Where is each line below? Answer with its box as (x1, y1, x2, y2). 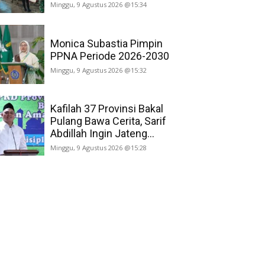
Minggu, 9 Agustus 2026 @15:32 (50, 65, 147, 75)
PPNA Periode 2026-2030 (50, 49, 169, 62)
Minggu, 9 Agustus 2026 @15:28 (50, 143, 147, 152)
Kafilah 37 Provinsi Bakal (50, 102, 163, 115)
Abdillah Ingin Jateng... (50, 127, 154, 140)
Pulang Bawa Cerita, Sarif (50, 114, 166, 127)
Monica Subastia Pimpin (50, 37, 163, 50)
